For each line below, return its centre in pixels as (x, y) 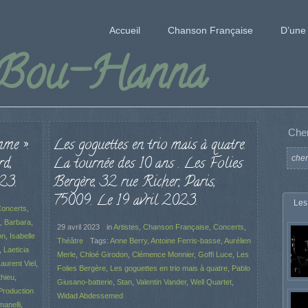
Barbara (18, 222)
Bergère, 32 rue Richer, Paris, (134, 183)
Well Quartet (211, 282)
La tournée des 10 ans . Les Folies (147, 164)
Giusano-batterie (85, 282)
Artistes (126, 227)
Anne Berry (128, 240)
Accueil (125, 30)
